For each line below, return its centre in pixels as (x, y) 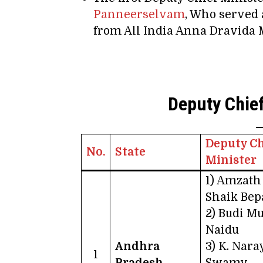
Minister (231, 160)
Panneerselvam (139, 15)
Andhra (137, 246)
